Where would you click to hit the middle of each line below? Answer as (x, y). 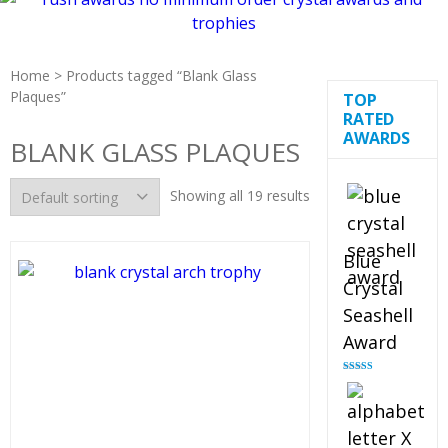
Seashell (377, 315)
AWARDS (376, 138)
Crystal (372, 288)
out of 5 (359, 390)
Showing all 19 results (239, 195)
